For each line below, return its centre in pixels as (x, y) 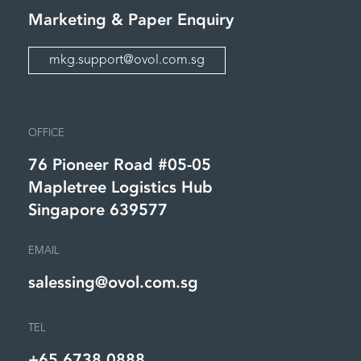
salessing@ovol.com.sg (113, 283)
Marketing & (78, 20)
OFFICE (46, 134)
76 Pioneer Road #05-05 (120, 165)
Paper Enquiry (181, 20)
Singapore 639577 (98, 210)
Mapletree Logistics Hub (120, 188)
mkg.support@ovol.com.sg (127, 61)
